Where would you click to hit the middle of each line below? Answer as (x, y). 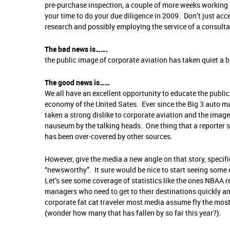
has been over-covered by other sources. (109, 137)
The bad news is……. (76, 49)
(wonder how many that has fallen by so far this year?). (133, 213)
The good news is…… (77, 83)
